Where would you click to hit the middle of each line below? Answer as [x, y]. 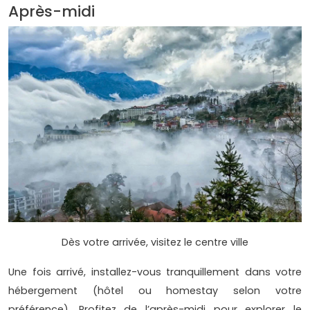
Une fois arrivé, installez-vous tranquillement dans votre [155, 272]
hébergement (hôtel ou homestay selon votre [155, 291]
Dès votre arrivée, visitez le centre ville [155, 243]
